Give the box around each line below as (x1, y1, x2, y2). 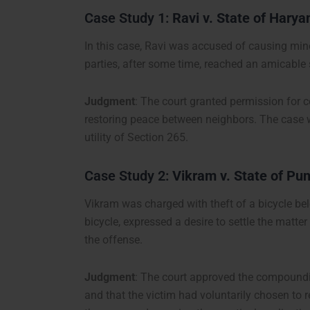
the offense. (84, 233, 143, 247)
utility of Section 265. (84, 131, 188, 145)
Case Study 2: (84, 167, 172, 185)
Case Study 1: (84, 10, 172, 27)
